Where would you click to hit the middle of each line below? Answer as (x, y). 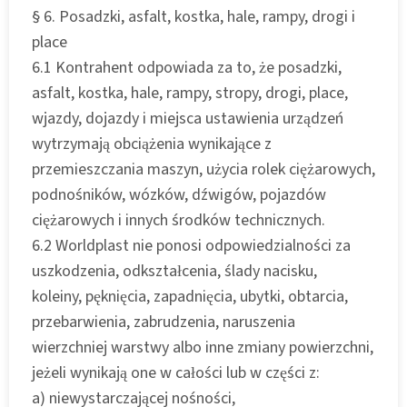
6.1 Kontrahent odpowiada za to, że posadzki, (187, 67)
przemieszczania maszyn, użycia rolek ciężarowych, (203, 169)
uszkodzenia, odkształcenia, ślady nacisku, (174, 271)
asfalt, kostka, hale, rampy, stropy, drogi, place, (190, 93)
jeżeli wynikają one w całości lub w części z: (176, 372)
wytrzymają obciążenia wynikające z (152, 144)
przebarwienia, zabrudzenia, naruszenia (164, 322)
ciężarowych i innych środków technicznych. (179, 220)
